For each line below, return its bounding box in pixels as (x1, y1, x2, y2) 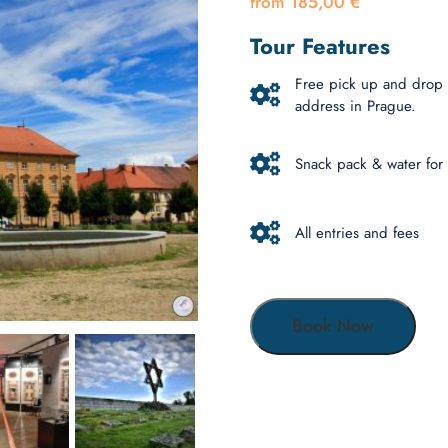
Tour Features (250, 30, 391, 62)
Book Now (292, 313, 375, 339)
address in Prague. (295, 95, 417, 117)
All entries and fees (295, 222, 420, 244)
